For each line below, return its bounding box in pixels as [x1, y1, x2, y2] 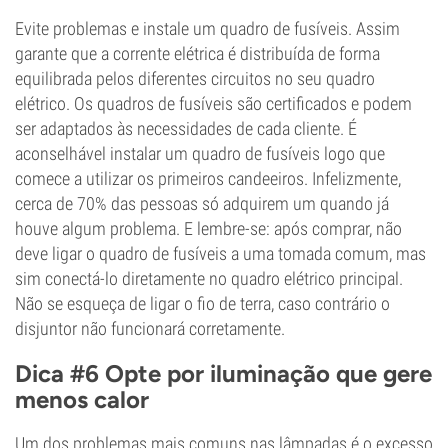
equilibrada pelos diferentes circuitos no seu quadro [15, 68, 375, 89]
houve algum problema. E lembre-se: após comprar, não [15, 218, 402, 239]
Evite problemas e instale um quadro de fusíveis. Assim [15, 18, 400, 39]
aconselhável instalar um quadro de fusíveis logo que [15, 143, 385, 164]
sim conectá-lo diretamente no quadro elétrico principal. [15, 268, 403, 289]
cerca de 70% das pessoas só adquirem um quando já [15, 193, 389, 214]
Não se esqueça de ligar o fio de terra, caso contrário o [15, 293, 390, 314]
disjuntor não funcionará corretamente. [15, 318, 285, 339]
